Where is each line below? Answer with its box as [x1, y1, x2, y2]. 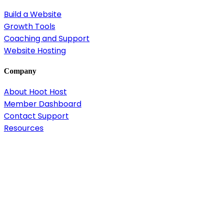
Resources [4, 123, 44, 134]
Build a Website [4, 8, 62, 20]
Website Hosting [4, 45, 66, 56]
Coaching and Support [4, 32, 90, 44]
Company [4, 66, 36, 75]
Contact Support [4, 110, 69, 122]
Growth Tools [4, 20, 55, 32]
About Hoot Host [4, 86, 67, 98]
